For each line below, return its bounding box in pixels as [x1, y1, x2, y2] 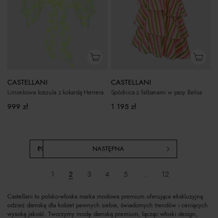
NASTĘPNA [92, 144, 124, 154]
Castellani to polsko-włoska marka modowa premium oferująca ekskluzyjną [7, 192, 203, 201]
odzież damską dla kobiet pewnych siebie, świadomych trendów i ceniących [7, 200, 208, 210]
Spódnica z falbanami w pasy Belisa [110, 88, 202, 97]
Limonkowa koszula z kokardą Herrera [7, 87, 104, 97]
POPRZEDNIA [37, 144, 74, 154]
